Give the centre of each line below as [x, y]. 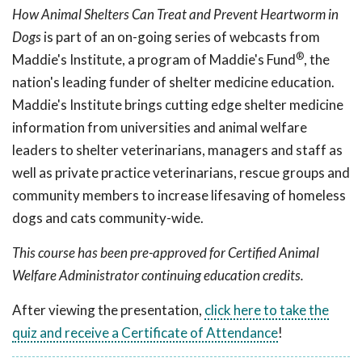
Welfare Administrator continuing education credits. [158, 276]
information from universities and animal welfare [160, 128]
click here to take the [267, 310]
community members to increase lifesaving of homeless [179, 196]
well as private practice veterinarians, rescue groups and [181, 173]
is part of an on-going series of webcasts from [181, 37]
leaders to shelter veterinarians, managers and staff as [177, 150]
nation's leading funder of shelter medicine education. [173, 82]
